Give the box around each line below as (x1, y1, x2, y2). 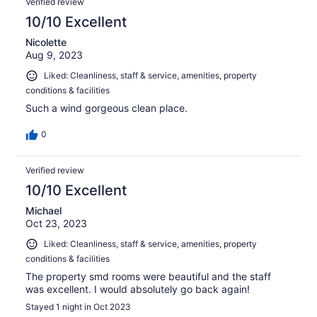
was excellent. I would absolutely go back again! (25, 282, 250, 295)
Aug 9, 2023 (25, 49, 83, 62)
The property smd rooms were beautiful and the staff (25, 270, 271, 282)
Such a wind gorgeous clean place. (25, 101, 188, 114)
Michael (25, 204, 62, 217)
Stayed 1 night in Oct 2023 (25, 301, 131, 312)
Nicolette (25, 36, 67, 49)
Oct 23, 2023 (25, 217, 87, 229)
